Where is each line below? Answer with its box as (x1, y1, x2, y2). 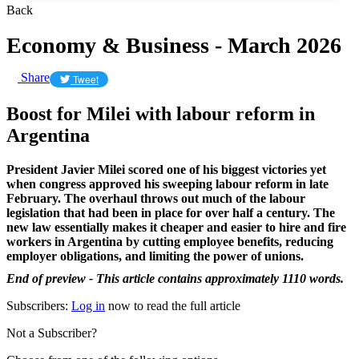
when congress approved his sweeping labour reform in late (6, 176, 329, 191)
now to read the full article (105, 298, 240, 313)
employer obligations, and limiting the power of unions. (6, 248, 304, 263)
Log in (71, 298, 105, 313)
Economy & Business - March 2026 (6, 32, 341, 58)
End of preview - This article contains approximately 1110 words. (6, 271, 344, 285)
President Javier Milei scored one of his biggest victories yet (6, 162, 326, 176)
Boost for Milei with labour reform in (6, 103, 315, 124)
